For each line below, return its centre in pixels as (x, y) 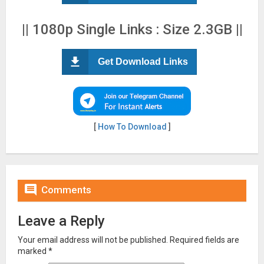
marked (33, 251)
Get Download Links (143, 61)
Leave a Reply (61, 221)
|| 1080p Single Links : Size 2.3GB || (132, 29)
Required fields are (204, 240)
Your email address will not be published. (93, 240)
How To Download (132, 126)
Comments (66, 189)
